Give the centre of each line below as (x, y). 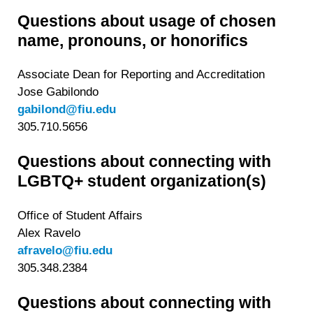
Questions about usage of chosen (147, 21)
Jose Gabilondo (58, 92)
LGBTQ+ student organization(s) (142, 181)
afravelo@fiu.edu (65, 250)
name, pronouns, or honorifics (133, 40)
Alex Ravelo (49, 233)
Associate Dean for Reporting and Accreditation (141, 75)
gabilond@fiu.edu (67, 110)
